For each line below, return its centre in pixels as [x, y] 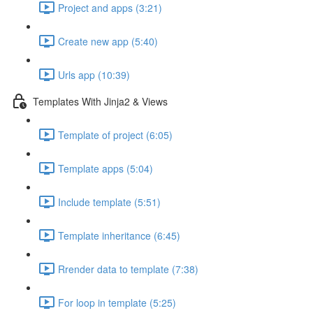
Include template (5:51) [109, 202]
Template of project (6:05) [115, 134]
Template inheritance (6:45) [119, 235]
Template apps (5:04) [105, 168]
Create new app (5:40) [108, 41]
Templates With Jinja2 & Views [100, 101]
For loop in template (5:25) [117, 302]
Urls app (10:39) [94, 74]
